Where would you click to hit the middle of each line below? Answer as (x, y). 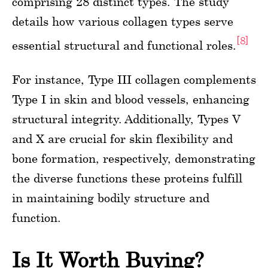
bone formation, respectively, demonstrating (134, 159)
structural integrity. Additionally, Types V (126, 119)
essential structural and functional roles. (124, 45)
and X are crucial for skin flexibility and (122, 139)
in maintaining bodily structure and (111, 198)
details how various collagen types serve (123, 21)
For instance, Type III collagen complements (134, 80)
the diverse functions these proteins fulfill (127, 178)
